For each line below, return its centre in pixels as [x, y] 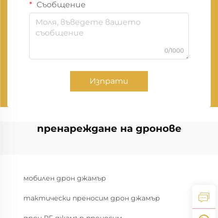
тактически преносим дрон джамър [92, 198]
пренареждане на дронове [109, 128]
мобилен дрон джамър [65, 178]
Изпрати [109, 81]
